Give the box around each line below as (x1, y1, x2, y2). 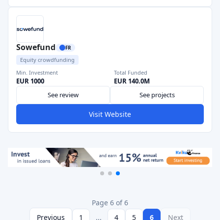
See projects (139, 90, 175, 99)
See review (48, 90, 79, 99)
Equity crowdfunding (20, 56, 75, 63)
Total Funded (114, 69, 147, 76)
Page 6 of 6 (92, 198, 128, 207)
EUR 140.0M (114, 77, 150, 85)
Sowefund (16, 42, 55, 53)
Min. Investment (16, 69, 58, 76)
